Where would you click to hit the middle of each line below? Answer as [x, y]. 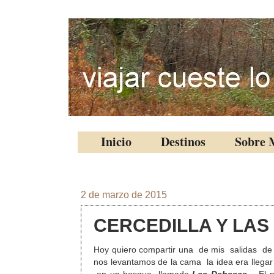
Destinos [183, 142]
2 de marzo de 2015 [124, 195]
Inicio [116, 142]
